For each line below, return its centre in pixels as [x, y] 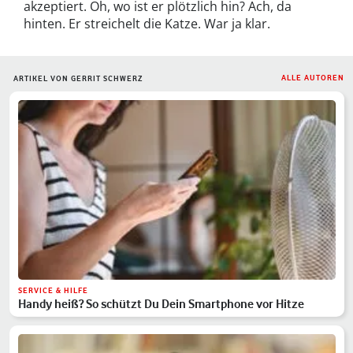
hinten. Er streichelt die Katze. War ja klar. [147, 24]
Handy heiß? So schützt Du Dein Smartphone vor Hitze [162, 304]
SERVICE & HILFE [54, 291]
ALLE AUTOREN [313, 78]
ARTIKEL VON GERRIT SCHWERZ [78, 79]
